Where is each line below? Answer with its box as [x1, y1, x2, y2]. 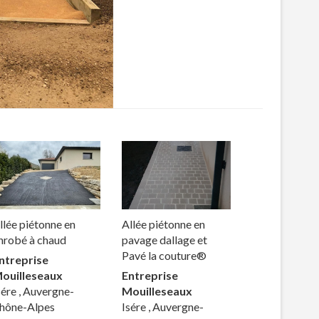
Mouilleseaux [122, 283, 193, 298]
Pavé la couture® [122, 248, 207, 262]
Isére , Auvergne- [122, 299, 204, 313]
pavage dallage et [122, 232, 208, 246]
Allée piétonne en [122, 216, 206, 231]
